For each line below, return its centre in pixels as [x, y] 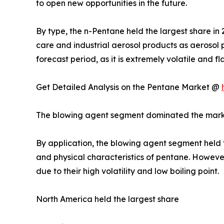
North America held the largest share [107, 199]
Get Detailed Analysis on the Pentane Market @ [129, 87]
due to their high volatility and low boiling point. [127, 171]
